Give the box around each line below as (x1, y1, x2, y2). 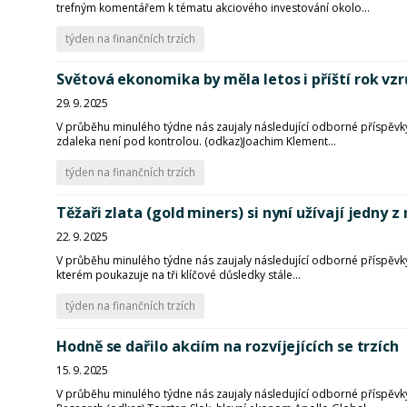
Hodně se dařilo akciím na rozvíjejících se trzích (56, 336, 400, 356)
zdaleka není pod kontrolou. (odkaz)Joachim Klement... (56, 134, 336, 149)
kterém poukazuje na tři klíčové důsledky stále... (56, 267, 301, 283)
